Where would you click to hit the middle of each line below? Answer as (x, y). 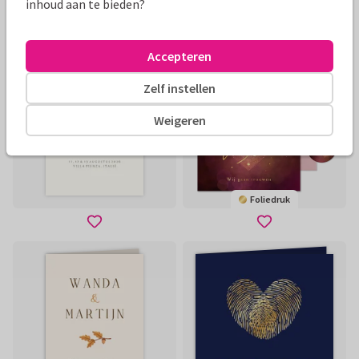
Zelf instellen (179, 88)
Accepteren (179, 56)
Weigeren (179, 120)
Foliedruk (270, 199)
